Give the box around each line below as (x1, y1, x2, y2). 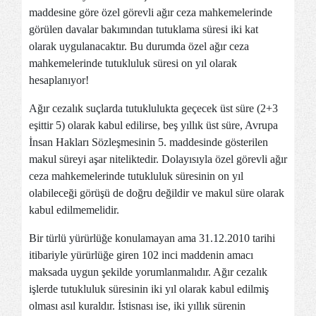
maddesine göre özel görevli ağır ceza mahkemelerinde (29, 6, 272, 18)
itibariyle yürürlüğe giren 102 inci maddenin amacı (29, 249, 253, 261)
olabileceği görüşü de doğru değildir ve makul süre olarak (29, 187, 284, 199)
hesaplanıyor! (29, 74, 89, 86)
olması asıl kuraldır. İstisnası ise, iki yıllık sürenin (29, 300, 245, 312)
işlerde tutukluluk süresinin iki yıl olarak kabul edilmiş (29, 283, 269, 295)
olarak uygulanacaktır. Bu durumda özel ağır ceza (29, 40, 249, 52)
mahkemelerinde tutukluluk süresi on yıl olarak (29, 57, 237, 69)
